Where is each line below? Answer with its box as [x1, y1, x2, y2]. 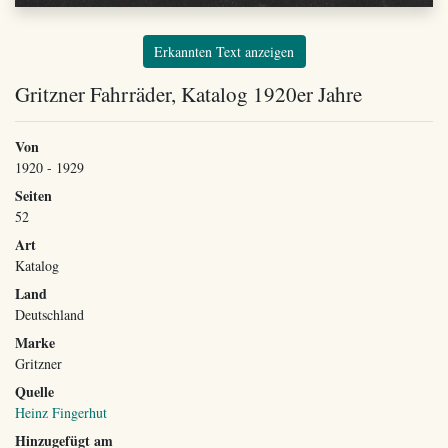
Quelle [15, 381, 54, 403]
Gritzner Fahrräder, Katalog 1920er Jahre [15, 80, 362, 109]
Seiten [15, 185, 52, 207]
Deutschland [15, 305, 84, 325]
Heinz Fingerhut [15, 403, 107, 423]
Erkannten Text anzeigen [154, 42, 294, 62]
